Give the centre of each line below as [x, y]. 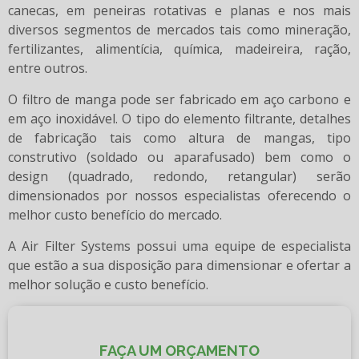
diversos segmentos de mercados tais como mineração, [179, 30]
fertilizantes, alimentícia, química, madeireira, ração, [179, 49]
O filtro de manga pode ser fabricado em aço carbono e [179, 100]
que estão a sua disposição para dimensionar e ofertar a [179, 266]
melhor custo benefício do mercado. [115, 215]
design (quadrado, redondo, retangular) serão [179, 177]
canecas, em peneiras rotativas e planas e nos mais [179, 11]
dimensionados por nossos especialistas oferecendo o [179, 196]
